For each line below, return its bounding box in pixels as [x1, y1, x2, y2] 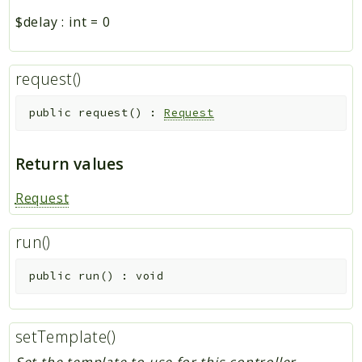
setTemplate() [15, 325, 116, 347]
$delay [15, 12, 58, 31]
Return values [15, 152, 124, 175]
